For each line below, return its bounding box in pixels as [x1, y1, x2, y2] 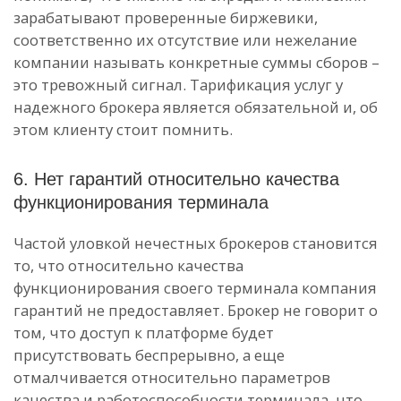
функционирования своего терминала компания [13, 277, 377, 298]
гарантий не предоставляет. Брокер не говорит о [13, 300, 378, 320]
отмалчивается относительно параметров [13, 367, 330, 388]
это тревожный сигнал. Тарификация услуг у [13, 74, 343, 95]
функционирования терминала [13, 192, 269, 212]
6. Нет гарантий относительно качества [13, 169, 339, 189]
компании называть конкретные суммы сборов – [13, 52, 380, 73]
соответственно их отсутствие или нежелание [13, 30, 357, 50]
